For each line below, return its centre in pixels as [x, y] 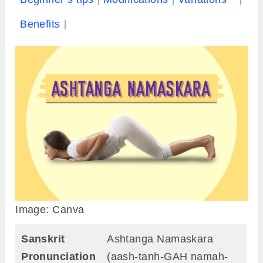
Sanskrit [43, 239]
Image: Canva [50, 210]
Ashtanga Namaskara [160, 239]
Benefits [40, 24]
